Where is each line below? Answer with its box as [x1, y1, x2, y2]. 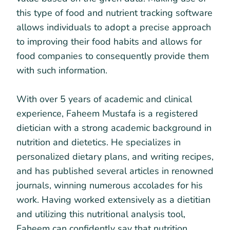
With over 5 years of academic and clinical [16, 92, 192, 105]
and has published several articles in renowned [16, 164, 214, 177]
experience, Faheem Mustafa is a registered [16, 107, 198, 120]
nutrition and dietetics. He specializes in [16, 136, 181, 148]
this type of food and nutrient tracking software [16, 6, 213, 19]
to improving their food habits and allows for [16, 35, 202, 48]
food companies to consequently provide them [16, 49, 209, 62]
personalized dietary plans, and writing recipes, [16, 150, 214, 163]
